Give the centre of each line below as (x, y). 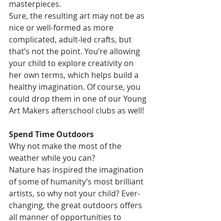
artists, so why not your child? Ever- (74, 193)
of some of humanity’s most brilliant (77, 182)
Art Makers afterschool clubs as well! (77, 110)
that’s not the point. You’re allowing (75, 51)
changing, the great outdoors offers (76, 205)
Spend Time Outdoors (51, 134)
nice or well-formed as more (62, 28)
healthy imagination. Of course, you (76, 87)
